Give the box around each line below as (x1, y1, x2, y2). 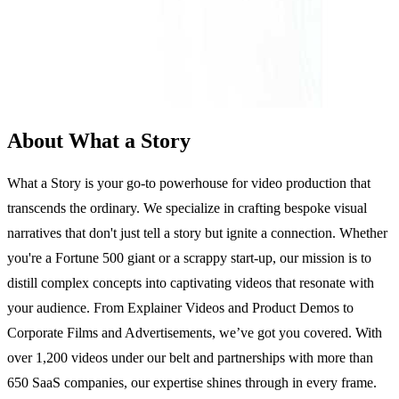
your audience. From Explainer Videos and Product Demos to (7, 299, 354, 315)
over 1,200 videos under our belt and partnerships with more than (7, 349, 373, 365)
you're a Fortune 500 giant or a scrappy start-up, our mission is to (7, 249, 371, 265)
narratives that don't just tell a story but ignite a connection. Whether (7, 224, 387, 240)
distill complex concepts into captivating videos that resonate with (7, 274, 374, 290)
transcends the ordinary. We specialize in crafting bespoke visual (7, 199, 367, 216)
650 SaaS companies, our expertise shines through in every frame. (7, 374, 377, 390)
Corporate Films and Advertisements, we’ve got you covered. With (7, 324, 382, 340)
